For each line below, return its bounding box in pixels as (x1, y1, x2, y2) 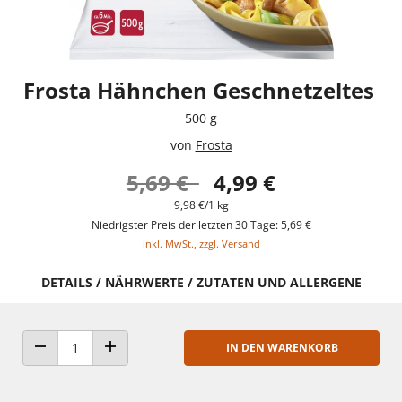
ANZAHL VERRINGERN (39, 356, 145, 371)
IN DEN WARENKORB (225, 339, 338, 355)
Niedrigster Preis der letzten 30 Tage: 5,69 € (91, 216, 311, 232)
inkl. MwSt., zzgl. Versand (142, 236, 260, 250)
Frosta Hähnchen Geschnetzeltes (22, 74, 380, 105)
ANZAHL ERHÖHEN (109, 356, 200, 371)
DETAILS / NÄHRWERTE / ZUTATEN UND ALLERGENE (40, 273, 362, 291)
